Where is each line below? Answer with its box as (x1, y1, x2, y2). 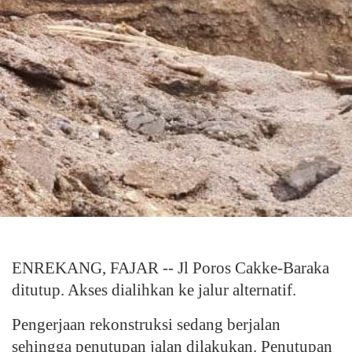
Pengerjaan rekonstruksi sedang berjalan (12, 315, 280, 335)
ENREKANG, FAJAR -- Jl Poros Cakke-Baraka (12, 258, 329, 278)
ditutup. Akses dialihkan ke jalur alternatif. (12, 280, 296, 300)
